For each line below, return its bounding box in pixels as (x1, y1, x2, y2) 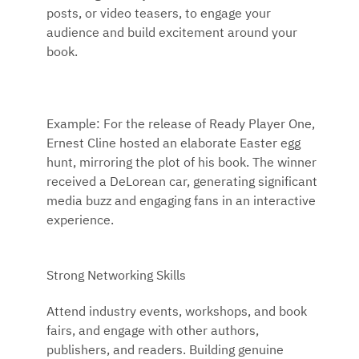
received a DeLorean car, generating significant (46, 175, 317, 189)
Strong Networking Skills (46, 269, 186, 283)
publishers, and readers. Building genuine (46, 344, 284, 357)
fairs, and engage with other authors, (46, 325, 259, 338)
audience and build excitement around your (46, 27, 297, 41)
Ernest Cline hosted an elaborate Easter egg (46, 137, 301, 151)
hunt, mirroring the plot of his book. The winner (46, 156, 317, 170)
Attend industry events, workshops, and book (46, 305, 307, 319)
